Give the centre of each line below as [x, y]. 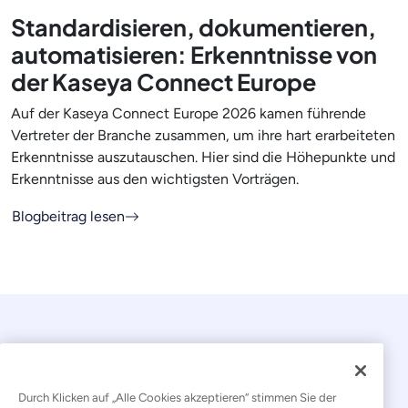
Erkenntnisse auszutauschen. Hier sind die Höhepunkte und [203, 157]
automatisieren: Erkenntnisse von [194, 54]
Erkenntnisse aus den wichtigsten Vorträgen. [155, 178]
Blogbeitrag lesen [68, 216]
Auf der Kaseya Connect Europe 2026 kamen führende [189, 113]
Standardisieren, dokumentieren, [194, 27]
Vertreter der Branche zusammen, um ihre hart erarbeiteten [203, 135]
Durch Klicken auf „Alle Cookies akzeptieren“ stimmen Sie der [177, 397]
